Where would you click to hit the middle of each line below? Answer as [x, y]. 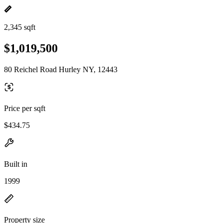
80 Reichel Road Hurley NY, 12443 [61, 69]
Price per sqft [25, 108]
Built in [16, 164]
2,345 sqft [20, 27]
